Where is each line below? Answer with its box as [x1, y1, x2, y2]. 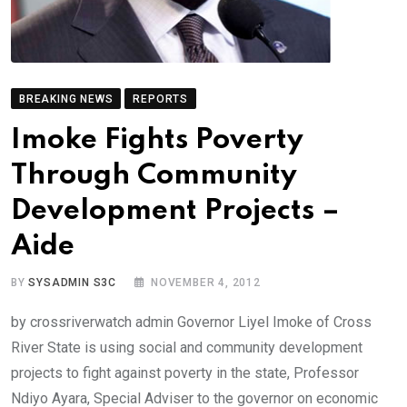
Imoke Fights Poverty [11, 126, 303, 154]
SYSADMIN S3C [28, 276, 117, 289]
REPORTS [133, 93, 189, 105]
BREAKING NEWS [19, 93, 114, 105]
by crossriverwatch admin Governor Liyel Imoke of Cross [11, 313, 372, 331]
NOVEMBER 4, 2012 [151, 276, 261, 289]
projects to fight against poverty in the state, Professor [11, 364, 359, 382]
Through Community [11, 162, 297, 190]
